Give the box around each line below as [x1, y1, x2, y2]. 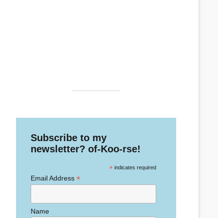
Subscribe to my [31, 132, 107, 144]
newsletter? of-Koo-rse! [31, 144, 141, 155]
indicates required [113, 164, 156, 171]
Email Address [31, 174, 77, 182]
